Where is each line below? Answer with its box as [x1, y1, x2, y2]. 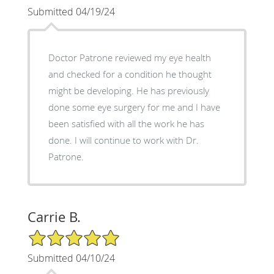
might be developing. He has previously [48, 84, 136, 97]
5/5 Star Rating [27, 228, 88, 240]
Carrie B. [27, 207, 81, 226]
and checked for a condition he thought [48, 67, 212, 80]
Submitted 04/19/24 [27, 4, 115, 18]
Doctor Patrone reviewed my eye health [48, 51, 211, 64]
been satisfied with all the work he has [48, 117, 204, 130]
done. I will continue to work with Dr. [48, 133, 75, 146]
